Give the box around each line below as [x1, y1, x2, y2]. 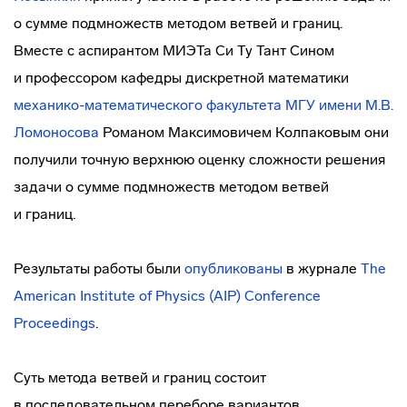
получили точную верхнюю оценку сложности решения [14, 151, 385, 168]
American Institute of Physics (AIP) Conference [14, 287, 321, 304]
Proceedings [14, 314, 95, 332]
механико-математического [14, 96, 203, 114]
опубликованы [184, 260, 283, 277]
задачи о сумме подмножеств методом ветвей [14, 178, 329, 195]
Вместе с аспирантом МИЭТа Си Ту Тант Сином [14, 42, 334, 59]
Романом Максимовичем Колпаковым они [99, 124, 389, 141]
